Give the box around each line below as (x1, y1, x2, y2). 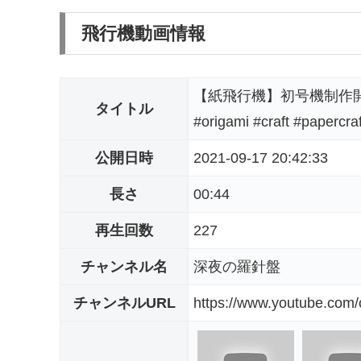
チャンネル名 (81, 259, 168, 275)
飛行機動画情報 (81, 23, 205, 44)
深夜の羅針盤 (193, 259, 280, 275)
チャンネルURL (73, 295, 176, 311)
